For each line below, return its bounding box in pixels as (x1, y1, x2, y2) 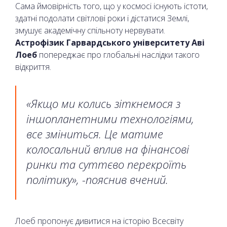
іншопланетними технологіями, (26, 110, 194, 126)
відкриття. (15, 61, 51, 72)
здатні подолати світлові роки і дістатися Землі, (15, 12, 189, 24)
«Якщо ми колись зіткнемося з (26, 95, 180, 111)
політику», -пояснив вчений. (26, 171, 171, 187)
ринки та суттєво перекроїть (26, 156, 186, 172)
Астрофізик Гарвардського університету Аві (15, 36, 205, 48)
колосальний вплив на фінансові (26, 141, 189, 157)
